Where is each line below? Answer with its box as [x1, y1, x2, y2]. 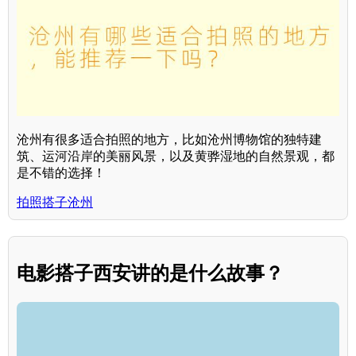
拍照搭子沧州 [17, 195, 93, 209]
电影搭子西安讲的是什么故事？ [17, 261, 284, 284]
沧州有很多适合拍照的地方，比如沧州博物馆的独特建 [17, 132, 322, 146]
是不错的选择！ [17, 165, 106, 180]
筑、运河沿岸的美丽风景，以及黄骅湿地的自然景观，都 [17, 149, 335, 163]
